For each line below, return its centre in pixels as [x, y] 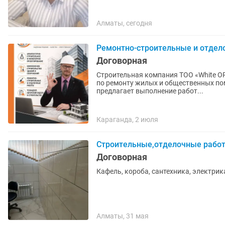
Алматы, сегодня [124, 23]
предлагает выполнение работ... [150, 91]
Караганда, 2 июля [127, 120]
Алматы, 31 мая [123, 216]
